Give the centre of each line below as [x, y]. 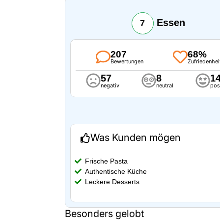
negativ [110, 86]
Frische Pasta [106, 161]
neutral [165, 86]
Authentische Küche [116, 172]
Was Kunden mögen [136, 138]
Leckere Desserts [112, 182]
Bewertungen [127, 62]
